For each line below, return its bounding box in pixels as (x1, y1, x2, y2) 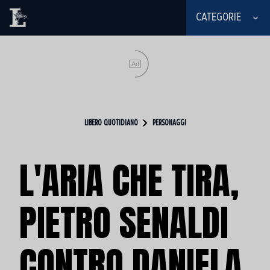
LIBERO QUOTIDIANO (84, 119, 138, 127)
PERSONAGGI (152, 119, 186, 127)
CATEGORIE (196, 13, 241, 22)
